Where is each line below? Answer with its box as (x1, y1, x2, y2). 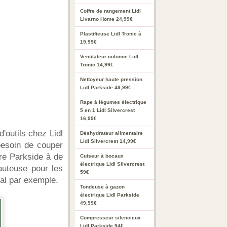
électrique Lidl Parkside (80, 192, 139, 198)
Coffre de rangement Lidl (80, 8, 141, 14)
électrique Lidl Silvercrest (80, 161, 144, 167)
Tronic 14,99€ (80, 62, 113, 67)
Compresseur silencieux (80, 215, 141, 220)
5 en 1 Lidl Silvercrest (80, 107, 135, 113)
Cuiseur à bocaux (80, 153, 124, 159)
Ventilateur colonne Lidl (80, 54, 138, 59)
